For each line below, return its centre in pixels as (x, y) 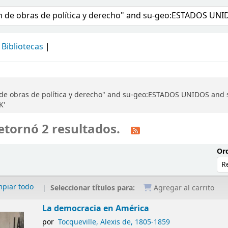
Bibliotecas (22, 47)
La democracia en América (96, 209)
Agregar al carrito (183, 188)
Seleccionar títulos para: (94, 188)
